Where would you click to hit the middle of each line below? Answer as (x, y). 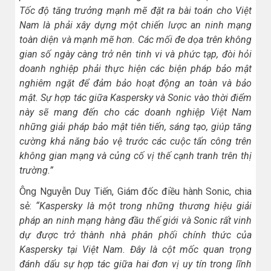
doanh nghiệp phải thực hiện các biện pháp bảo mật (135, 69)
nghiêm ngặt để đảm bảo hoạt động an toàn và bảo (135, 83)
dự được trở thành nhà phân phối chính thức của (135, 235)
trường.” (36, 171)
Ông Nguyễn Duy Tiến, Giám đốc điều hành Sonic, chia (135, 192)
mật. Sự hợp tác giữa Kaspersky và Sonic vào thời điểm (135, 98)
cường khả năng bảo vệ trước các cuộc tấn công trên (135, 142)
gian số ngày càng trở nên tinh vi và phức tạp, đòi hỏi (135, 54)
